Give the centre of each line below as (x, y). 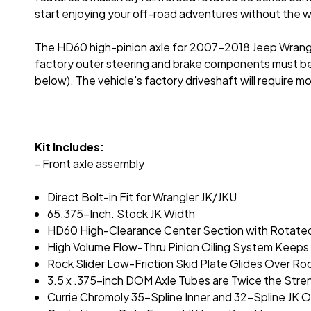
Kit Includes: (69, 147)
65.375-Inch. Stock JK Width (121, 214)
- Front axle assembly (90, 164)
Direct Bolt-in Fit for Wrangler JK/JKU (142, 197)
